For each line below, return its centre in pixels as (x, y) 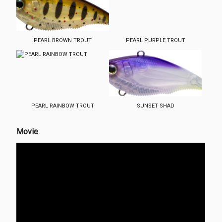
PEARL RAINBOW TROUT (63, 106)
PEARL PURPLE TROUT (155, 40)
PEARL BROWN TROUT (63, 40)
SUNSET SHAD (155, 106)
